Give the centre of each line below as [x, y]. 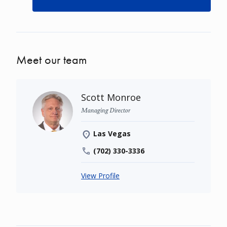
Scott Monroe [111, 97]
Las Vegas [112, 134]
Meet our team [51, 60]
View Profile [100, 176]
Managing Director [106, 110]
